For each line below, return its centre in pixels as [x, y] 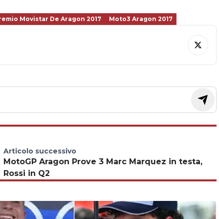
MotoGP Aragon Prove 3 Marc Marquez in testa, [103, 162]
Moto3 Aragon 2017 [141, 19]
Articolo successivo [40, 151]
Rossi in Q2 [26, 173]
